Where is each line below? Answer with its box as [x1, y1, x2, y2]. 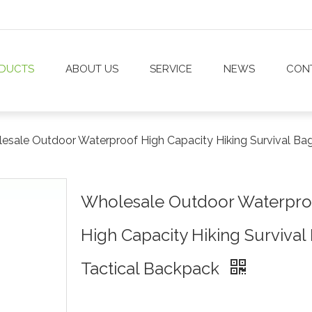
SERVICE [150, 63, 192, 75]
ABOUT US [65, 63, 118, 75]
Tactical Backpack [81, 258, 224, 279]
